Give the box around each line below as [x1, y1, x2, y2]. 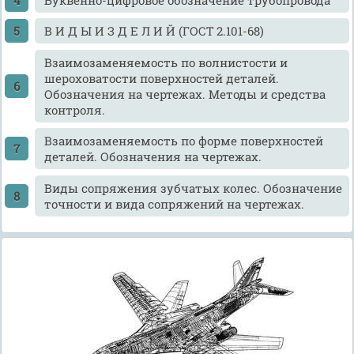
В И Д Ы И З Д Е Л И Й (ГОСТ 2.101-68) [43, 23, 264, 40]
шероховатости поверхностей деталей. [43, 70, 279, 86]
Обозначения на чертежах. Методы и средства [43, 85, 326, 102]
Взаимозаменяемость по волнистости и [43, 54, 288, 70]
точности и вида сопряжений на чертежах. [43, 195, 304, 212]
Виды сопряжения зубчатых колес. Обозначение [43, 179, 342, 196]
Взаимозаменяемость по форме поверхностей [43, 133, 323, 149]
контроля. [43, 101, 105, 118]
